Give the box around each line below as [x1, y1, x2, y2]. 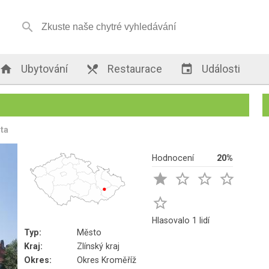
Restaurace [105, 62, 163, 75]
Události [199, 62, 241, 75]
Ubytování [19, 62, 68, 75]
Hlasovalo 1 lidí [152, 216, 210, 225]
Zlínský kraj [77, 241, 120, 251]
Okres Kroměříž [77, 255, 137, 265]
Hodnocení [152, 153, 195, 163]
